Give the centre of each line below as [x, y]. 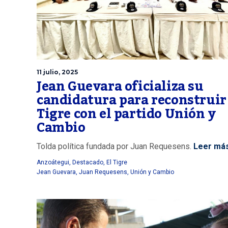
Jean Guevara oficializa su [120, 86]
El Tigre [117, 162]
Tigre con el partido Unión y [126, 114]
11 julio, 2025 [57, 72]
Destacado [88, 162]
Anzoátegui [53, 162]
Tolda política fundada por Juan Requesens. [114, 146]
